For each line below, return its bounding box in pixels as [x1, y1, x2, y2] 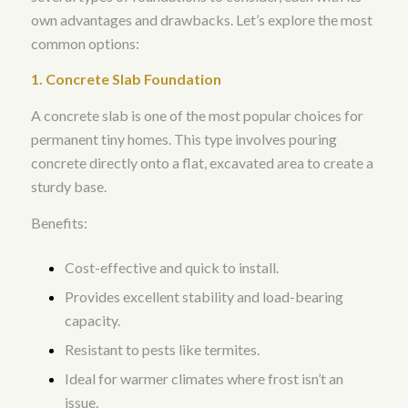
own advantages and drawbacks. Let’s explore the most [30, 10, 372, 28]
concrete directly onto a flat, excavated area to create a [30, 154, 373, 171]
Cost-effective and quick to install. [64, 259, 279, 277]
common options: [30, 34, 139, 52]
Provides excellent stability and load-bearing [64, 288, 343, 306]
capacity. [64, 311, 120, 330]
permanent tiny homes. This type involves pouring [30, 130, 337, 148]
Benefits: [30, 213, 87, 231]
